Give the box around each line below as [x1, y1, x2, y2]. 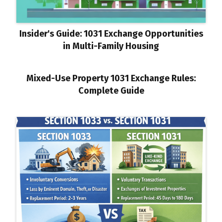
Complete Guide [78, 85, 144, 96]
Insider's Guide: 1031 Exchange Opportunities [19, 28, 203, 39]
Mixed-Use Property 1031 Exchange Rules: [26, 72, 196, 84]
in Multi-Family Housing [63, 40, 159, 52]
